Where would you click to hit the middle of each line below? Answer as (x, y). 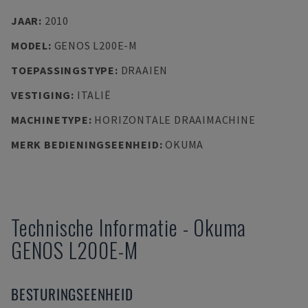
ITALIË (93, 95)
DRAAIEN (144, 70)
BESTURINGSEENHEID (72, 294)
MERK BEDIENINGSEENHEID (85, 144)
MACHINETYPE (50, 120)
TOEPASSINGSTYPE (63, 70)
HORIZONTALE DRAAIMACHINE (175, 120)
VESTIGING (41, 95)
